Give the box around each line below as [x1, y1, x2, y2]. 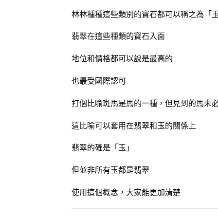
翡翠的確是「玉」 [72, 143, 134, 152]
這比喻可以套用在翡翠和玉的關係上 [72, 120, 196, 130]
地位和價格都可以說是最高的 [72, 54, 173, 63]
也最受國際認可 [72, 76, 126, 86]
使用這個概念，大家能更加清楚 [72, 187, 181, 197]
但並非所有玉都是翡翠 [72, 165, 149, 175]
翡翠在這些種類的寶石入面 [72, 31, 165, 41]
